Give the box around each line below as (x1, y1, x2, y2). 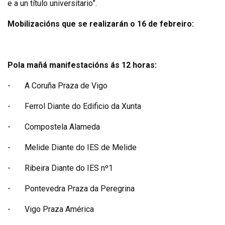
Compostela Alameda (25, 122, 100, 132)
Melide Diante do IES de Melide (25, 142, 137, 152)
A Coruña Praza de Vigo (25, 80, 107, 90)
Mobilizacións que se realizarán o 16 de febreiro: (8, 19, 194, 29)
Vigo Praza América (25, 204, 94, 214)
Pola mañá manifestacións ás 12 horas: (8, 60, 157, 70)
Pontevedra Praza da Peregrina (25, 183, 135, 193)
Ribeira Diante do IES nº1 (25, 163, 113, 173)
